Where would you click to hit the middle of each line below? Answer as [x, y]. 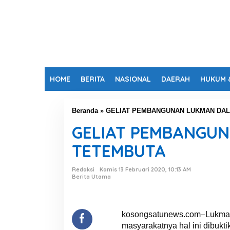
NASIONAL [133, 79]
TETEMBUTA [119, 151]
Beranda [85, 111]
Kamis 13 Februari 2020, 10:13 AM [145, 169]
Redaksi [83, 169]
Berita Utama [91, 177]
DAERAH [176, 79]
